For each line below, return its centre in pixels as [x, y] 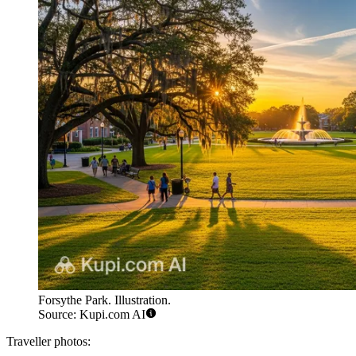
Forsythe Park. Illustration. [104, 300]
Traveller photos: [48, 342]
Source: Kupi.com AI [92, 315]
